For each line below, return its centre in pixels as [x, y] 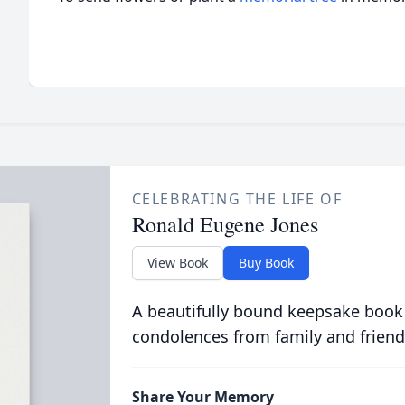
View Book [177, 263]
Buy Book [266, 263]
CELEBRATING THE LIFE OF [237, 199]
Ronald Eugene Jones [225, 224]
